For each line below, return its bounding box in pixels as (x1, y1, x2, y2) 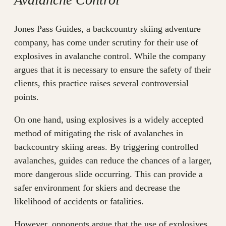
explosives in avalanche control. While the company (14, 51, 206, 62)
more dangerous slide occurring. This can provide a (14, 169, 203, 180)
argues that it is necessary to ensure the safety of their (14, 65, 211, 75)
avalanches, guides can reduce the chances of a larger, (14, 155, 212, 166)
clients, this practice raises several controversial (14, 78, 189, 89)
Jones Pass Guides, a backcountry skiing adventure (14, 24, 201, 34)
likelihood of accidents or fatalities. (14, 196, 144, 207)
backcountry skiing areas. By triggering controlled (14, 142, 198, 152)
